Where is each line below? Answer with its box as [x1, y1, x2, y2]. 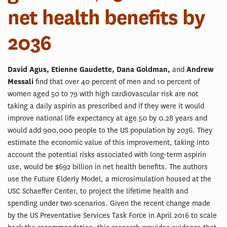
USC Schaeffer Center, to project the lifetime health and [8, 186, 188, 196]
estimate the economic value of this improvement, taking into [8, 138, 209, 147]
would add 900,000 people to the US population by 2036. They [8, 126, 212, 135]
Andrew [186, 65, 214, 74]
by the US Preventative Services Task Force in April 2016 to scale [8, 211, 217, 220]
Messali [8, 77, 33, 87]
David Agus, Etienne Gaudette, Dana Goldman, [8, 65, 170, 74]
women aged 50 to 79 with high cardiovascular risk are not [8, 89, 198, 99]
